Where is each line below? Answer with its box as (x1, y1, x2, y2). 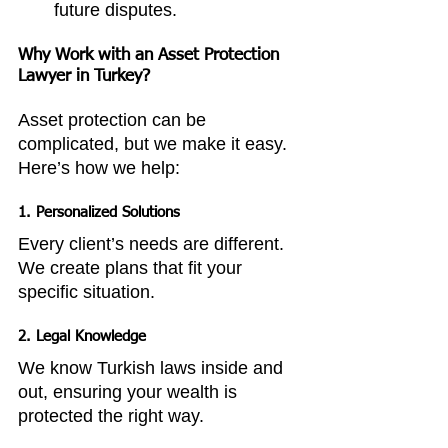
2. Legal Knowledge (18, 329, 146, 344)
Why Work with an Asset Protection (18, 47, 284, 64)
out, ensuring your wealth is (18, 382, 242, 402)
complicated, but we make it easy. (18, 134, 292, 154)
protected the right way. (18, 406, 204, 426)
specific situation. (18, 282, 155, 302)
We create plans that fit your (18, 258, 247, 278)
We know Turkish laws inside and (18, 358, 288, 378)
